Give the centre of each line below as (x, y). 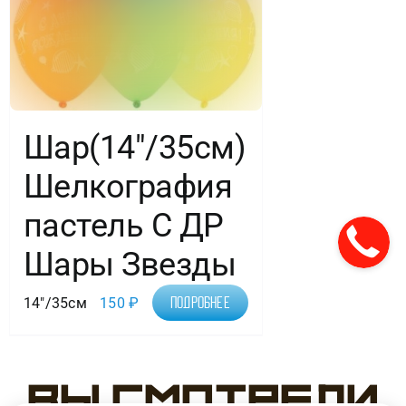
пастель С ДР (123, 226)
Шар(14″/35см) (134, 148)
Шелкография (128, 187)
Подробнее (200, 303)
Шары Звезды (130, 265)
